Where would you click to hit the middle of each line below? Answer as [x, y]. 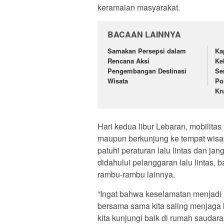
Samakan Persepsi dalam [147, 50]
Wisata [118, 80]
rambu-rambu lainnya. [136, 174]
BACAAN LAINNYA [144, 34]
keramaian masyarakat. [139, 7]
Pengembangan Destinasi [147, 70]
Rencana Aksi [128, 60]
